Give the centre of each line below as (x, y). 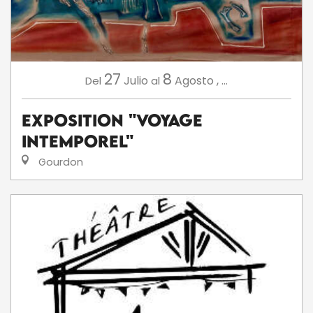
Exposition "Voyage (112, 120)
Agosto (194, 80)
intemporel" (78, 141)
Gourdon (59, 162)
